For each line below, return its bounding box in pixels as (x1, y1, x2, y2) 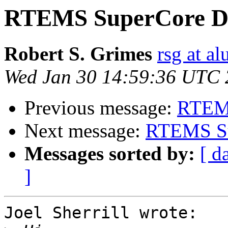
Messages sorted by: (24, 142, 195, 165)
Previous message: (24, 97, 177, 119)
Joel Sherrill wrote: (4, 204, 197, 222)
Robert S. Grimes (4, 43, 152, 65)
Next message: (24, 120, 146, 142)
